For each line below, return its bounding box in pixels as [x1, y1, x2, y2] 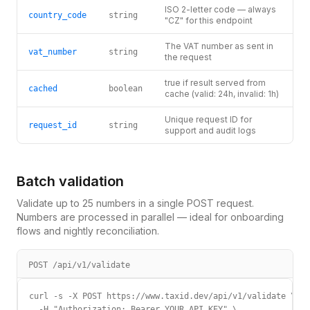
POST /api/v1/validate [28, 260, 130, 270]
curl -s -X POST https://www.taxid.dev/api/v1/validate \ [29, 291, 295, 301]
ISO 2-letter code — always [165, 4, 276, 15]
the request [165, 52, 212, 62]
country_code [28, 10, 86, 20]
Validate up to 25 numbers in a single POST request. [17, 197, 254, 209]
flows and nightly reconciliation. [17, 225, 159, 237]
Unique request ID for [165, 114, 252, 125]
